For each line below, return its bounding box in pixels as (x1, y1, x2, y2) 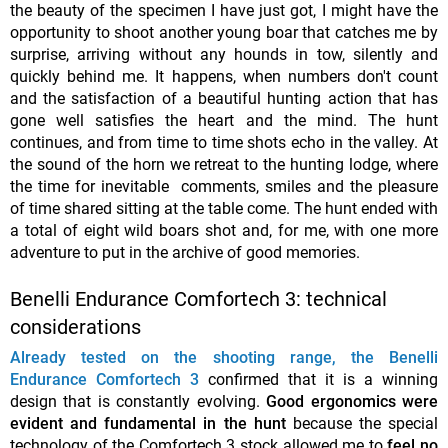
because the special (285, 414, 438, 434)
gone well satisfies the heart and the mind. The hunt (10, 111, 438, 131)
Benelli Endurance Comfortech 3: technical (10, 287, 387, 312)
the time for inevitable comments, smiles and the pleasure (10, 177, 438, 197)
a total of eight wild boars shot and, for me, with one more (10, 221, 438, 241)
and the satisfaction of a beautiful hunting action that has (10, 89, 438, 109)
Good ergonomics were (266, 392, 439, 412)
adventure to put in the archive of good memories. (10, 243, 360, 263)
